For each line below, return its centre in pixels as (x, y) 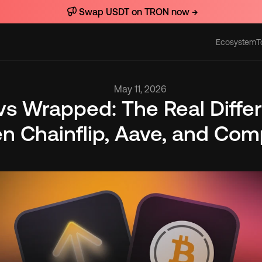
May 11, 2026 (140, 89)
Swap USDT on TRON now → (138, 11)
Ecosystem (236, 42)
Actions (194, 42)
